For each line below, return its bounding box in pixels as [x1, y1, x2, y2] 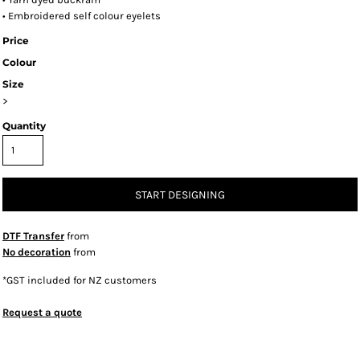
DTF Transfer [2, 230, 64, 242]
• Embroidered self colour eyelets [2, 10, 161, 22]
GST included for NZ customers [6, 274, 157, 286]
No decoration [2, 246, 71, 258]
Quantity [2, 120, 46, 132]
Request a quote [2, 306, 82, 318]
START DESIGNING [135, 188, 225, 202]
